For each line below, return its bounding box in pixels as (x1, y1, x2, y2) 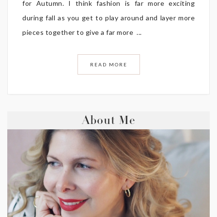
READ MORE (90, 61, 127, 67)
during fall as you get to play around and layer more (22, 13, 195, 22)
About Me (82, 115, 135, 127)
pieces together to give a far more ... (22, 28, 142, 36)
